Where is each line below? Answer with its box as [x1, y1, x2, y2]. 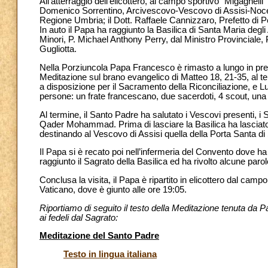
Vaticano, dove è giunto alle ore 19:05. [39, 184, 187, 194]
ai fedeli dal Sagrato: [39, 212, 118, 223]
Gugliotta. [39, 44, 77, 54]
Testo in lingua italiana [63, 249, 157, 259]
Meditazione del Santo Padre [39, 231, 159, 241]
